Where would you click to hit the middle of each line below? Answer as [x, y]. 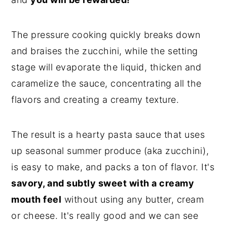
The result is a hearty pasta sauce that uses [108, 134]
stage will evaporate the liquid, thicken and [106, 67]
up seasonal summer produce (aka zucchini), [110, 150]
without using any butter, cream [133, 199]
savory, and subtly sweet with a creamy [103, 183]
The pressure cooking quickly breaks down [106, 34]
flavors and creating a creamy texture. [95, 99]
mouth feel [36, 199]
